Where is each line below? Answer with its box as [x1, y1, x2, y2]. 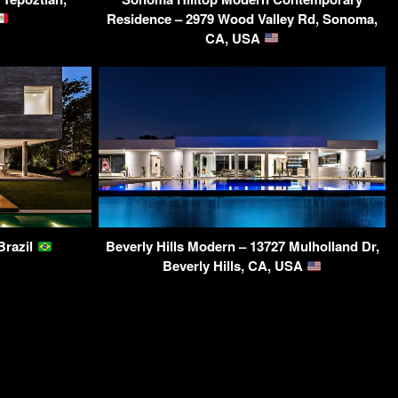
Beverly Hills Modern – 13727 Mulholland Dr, [105, 236, 379, 257]
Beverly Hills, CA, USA [162, 256, 306, 276]
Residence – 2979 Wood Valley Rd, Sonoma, [107, 8, 378, 28]
